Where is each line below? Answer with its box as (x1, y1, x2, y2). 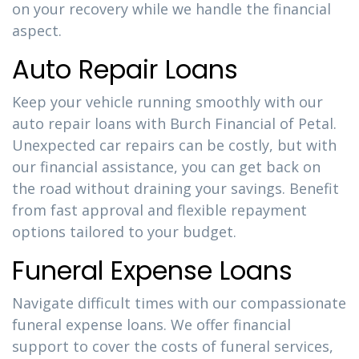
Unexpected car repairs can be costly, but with (12, 135, 337, 155)
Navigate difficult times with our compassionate (12, 293, 346, 313)
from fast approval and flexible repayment (12, 200, 307, 220)
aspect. (12, 21, 62, 40)
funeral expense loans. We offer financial (12, 315, 291, 334)
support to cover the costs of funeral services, (12, 337, 333, 356)
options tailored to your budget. (12, 222, 236, 241)
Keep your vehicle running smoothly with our (12, 92, 323, 111)
